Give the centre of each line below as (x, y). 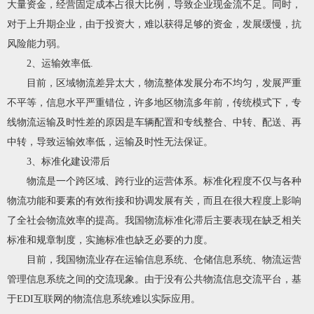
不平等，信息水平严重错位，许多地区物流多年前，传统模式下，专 (154, 102)
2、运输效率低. (50, 63)
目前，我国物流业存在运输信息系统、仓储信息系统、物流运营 (154, 259)
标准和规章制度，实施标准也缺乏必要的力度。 (110, 240)
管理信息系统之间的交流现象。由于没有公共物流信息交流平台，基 (154, 279)
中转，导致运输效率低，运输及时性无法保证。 (110, 142)
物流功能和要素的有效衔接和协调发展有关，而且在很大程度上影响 (154, 200)
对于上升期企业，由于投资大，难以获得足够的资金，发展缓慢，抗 (154, 24)
